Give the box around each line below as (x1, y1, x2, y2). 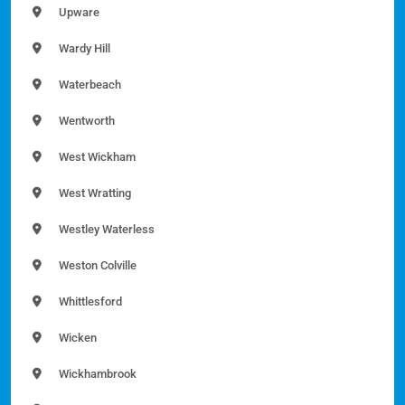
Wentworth (56, 114, 115, 128)
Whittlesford (56, 295, 122, 309)
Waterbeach (56, 78, 121, 92)
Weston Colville (56, 259, 137, 273)
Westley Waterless (56, 222, 155, 237)
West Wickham (56, 150, 136, 165)
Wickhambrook (56, 367, 137, 381)
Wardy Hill (56, 42, 110, 56)
